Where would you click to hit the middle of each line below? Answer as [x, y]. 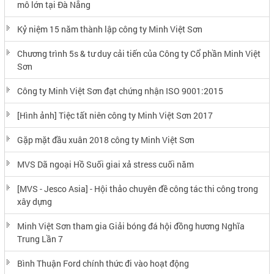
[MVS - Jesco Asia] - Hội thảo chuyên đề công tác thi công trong [137, 188]
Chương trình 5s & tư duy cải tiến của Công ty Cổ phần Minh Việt [139, 53]
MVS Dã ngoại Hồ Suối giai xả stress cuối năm [105, 164]
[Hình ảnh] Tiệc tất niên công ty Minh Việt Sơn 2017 [115, 115]
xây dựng [34, 201]
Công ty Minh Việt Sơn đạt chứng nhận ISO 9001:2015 [120, 91]
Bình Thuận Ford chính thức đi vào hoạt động [103, 263]
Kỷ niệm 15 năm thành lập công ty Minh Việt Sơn [109, 29]
